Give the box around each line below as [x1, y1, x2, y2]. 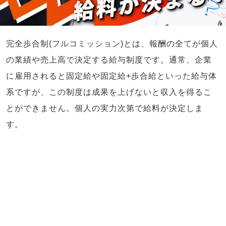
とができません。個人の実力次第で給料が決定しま [6, 104, 203, 113]
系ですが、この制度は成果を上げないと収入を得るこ [6, 88, 212, 97]
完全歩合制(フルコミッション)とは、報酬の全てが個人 [6, 39, 218, 48]
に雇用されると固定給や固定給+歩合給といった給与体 [6, 72, 217, 81]
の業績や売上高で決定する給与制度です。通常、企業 [6, 55, 212, 65]
